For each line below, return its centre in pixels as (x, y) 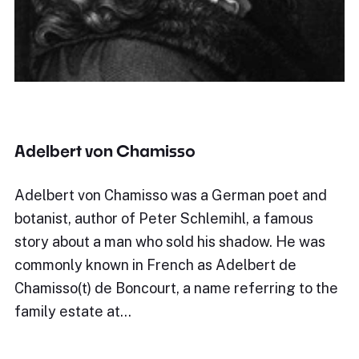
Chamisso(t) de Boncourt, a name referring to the (176, 288)
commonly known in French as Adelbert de (155, 265)
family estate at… (73, 311)
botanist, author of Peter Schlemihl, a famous (164, 218)
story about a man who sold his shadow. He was (170, 242)
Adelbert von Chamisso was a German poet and (171, 195)
